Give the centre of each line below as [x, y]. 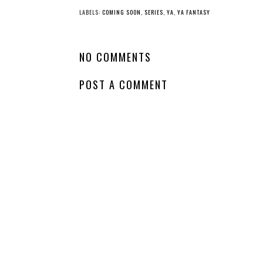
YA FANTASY [194, 12]
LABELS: [91, 12]
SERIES [154, 12]
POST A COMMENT [124, 84]
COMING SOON [122, 12]
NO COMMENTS [115, 57]
